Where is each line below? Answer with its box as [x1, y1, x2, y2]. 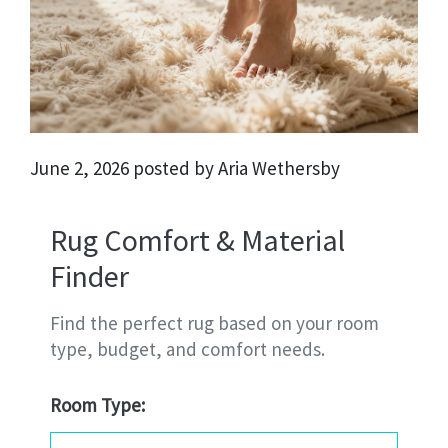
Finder [50, 257, 129, 296]
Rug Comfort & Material [50, 221, 345, 260]
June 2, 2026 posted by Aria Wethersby [30, 156, 340, 181]
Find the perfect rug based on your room [50, 311, 379, 336]
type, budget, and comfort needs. [50, 337, 325, 362]
